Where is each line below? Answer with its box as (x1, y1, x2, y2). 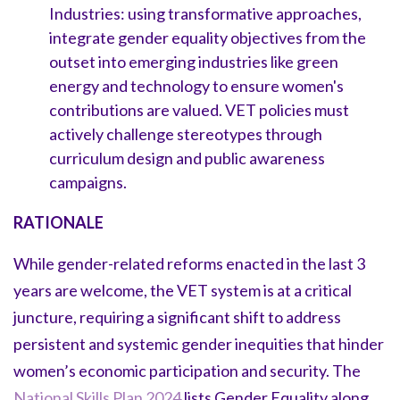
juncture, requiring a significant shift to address (13, 306, 341, 327)
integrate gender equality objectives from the (49, 27, 366, 47)
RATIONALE (13, 212, 104, 232)
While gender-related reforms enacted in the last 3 (13, 253, 365, 273)
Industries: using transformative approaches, (49, 3, 362, 23)
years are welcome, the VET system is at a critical (13, 279, 352, 300)
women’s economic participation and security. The (13, 360, 361, 380)
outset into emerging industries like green (49, 51, 338, 71)
